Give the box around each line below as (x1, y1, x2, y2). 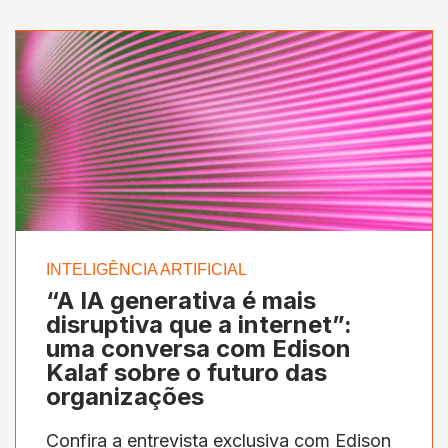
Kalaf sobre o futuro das (46, 357, 327, 387)
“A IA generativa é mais (46, 285, 316, 315)
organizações (46, 381, 204, 411)
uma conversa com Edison (46, 333, 351, 363)
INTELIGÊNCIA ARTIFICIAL (46, 260, 247, 278)
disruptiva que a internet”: (46, 309, 352, 339)
